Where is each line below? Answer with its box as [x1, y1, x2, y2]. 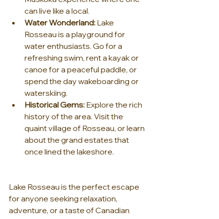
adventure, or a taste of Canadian [9, 205, 131, 216]
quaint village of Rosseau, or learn [24, 123, 146, 133]
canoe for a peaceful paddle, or [24, 65, 138, 75]
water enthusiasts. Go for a [24, 41, 124, 51]
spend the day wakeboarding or [24, 76, 140, 87]
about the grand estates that [24, 135, 131, 145]
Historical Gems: [24, 100, 85, 110]
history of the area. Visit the [24, 111, 125, 122]
